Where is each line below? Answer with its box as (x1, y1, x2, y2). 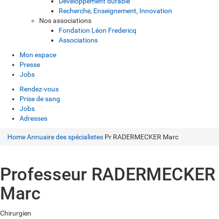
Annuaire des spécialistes (27, 133, 103, 141)
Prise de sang (20, 95, 60, 103)
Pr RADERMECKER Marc (105, 133, 178, 141)
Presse (20, 61, 40, 68)
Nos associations (39, 17, 91, 24)
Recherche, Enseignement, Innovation (59, 7, 172, 15)
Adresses (20, 114, 47, 122)
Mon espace (20, 51, 56, 59)
